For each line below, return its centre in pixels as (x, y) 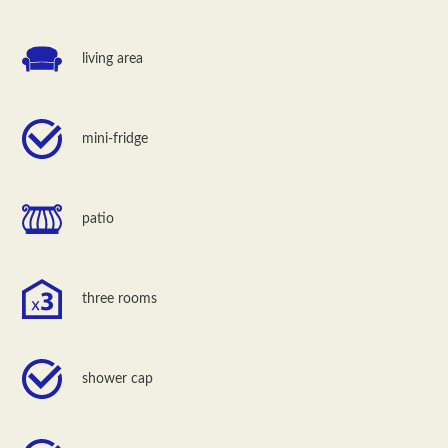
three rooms (120, 298)
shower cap (118, 378)
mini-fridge (115, 138)
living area (113, 58)
